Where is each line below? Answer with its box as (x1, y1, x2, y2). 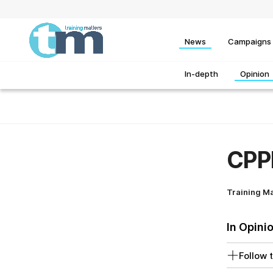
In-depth (185, 69, 218, 79)
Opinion (240, 69, 269, 79)
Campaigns (228, 36, 271, 46)
